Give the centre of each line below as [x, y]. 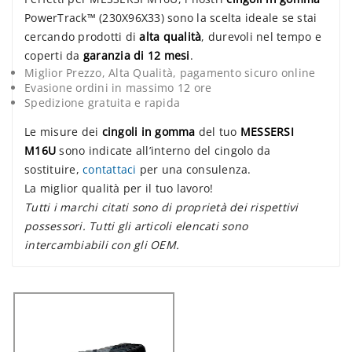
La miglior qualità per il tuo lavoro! [119, 189]
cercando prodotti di [82, 37]
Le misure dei [63, 132]
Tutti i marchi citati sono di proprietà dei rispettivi [161, 207]
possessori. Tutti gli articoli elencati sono [136, 226]
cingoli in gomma [148, 132]
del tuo [218, 132]
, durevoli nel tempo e [261, 37]
